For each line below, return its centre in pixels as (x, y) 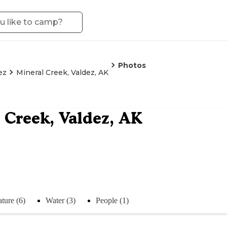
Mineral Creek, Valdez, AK (62, 72)
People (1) (112, 200)
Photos (132, 65)
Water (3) (61, 200)
